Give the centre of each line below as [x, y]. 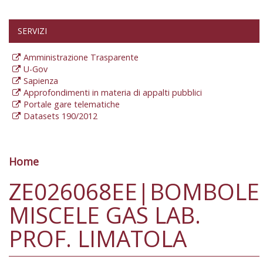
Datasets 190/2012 [60, 116]
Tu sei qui [50, 173]
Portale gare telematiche [72, 104]
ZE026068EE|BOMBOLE [134, 191]
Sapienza [41, 81]
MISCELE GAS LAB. [105, 215]
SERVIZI [32, 31]
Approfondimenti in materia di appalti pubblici [113, 93]
